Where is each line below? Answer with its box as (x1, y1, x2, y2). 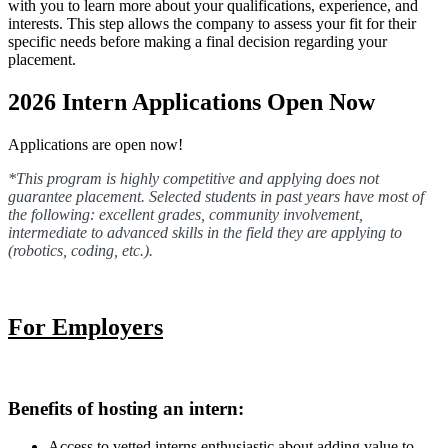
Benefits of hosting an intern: (8, 397, 244, 419)
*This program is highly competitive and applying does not (8, 170, 379, 188)
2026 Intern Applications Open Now (8, 89, 375, 116)
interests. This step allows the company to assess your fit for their (8, 15, 416, 33)
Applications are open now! (8, 136, 183, 154)
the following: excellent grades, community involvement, (8, 206, 363, 224)
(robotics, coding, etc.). (8, 242, 153, 260)
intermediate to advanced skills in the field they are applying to (8, 224, 402, 242)
